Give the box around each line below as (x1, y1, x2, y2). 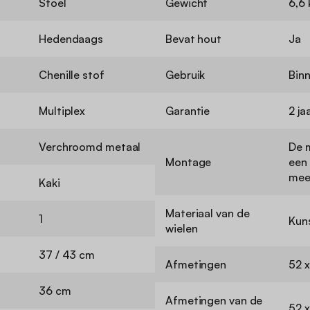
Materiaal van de (165, 206, 250, 221)
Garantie (165, 104, 210, 118)
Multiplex (39, 104, 86, 118)
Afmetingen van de (165, 293, 263, 308)
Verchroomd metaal (39, 140, 141, 154)
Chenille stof (39, 68, 104, 82)
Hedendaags (39, 32, 103, 46)
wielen (165, 221, 198, 236)
